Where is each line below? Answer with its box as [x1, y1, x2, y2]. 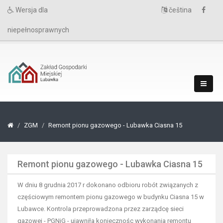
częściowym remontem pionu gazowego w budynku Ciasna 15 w [17, 193, 204, 201]
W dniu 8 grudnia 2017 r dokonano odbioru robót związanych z [17, 181, 198, 189]
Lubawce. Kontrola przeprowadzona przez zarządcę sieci [17, 205, 184, 213]
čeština [167, 6, 192, 14]
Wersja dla [14, 6, 48, 14]
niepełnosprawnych [7, 26, 69, 34]
